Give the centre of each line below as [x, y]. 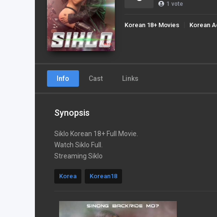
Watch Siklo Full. [78, 145]
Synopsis [72, 113]
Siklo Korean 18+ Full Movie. [96, 134]
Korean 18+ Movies [152, 25]
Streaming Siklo [78, 156]
